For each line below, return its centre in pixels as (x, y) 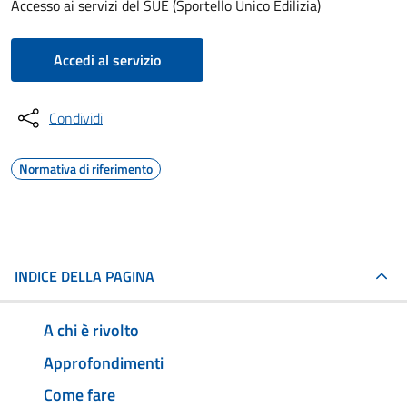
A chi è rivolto (91, 330)
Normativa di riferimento (86, 169)
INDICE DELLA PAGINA (84, 276)
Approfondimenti (104, 362)
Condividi (76, 118)
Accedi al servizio (107, 60)
